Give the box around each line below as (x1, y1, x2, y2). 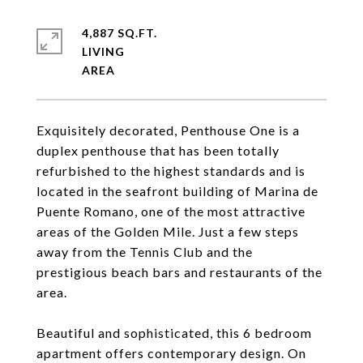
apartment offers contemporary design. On (36, 345, 306, 361)
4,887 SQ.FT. (82, 26, 157, 40)
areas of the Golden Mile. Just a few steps (36, 224, 299, 239)
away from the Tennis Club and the (36, 244, 253, 259)
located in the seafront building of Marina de (36, 183, 318, 199)
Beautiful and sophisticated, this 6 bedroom (36, 325, 312, 340)
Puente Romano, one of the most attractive (36, 203, 305, 219)
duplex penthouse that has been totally (36, 143, 280, 158)
